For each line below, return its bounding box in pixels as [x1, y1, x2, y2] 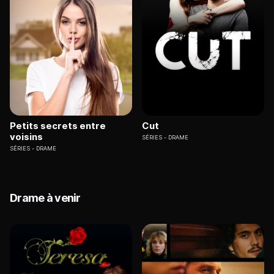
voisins [10, 131, 43, 143]
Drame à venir [10, 191, 81, 205]
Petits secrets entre [10, 120, 106, 132]
